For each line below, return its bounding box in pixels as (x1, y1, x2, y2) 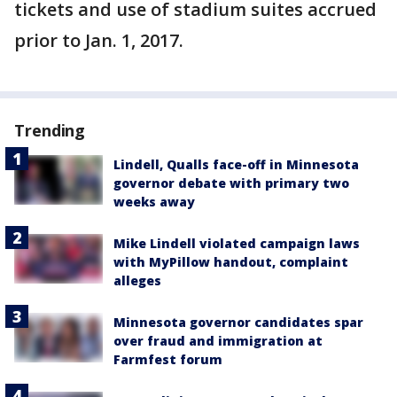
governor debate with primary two (113, 175, 349, 191)
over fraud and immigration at (113, 332, 323, 349)
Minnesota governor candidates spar (113, 314, 363, 331)
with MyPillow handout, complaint (113, 253, 348, 270)
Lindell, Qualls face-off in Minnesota (113, 156, 359, 173)
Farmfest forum (113, 351, 222, 368)
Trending (14, 120, 86, 141)
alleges (113, 272, 161, 289)
